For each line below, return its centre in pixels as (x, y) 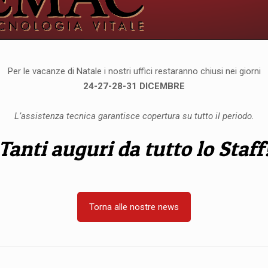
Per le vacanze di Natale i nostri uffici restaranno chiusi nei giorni (134, 71)
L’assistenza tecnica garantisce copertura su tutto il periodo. (134, 116)
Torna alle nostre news (134, 207)
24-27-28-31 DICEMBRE (134, 86)
